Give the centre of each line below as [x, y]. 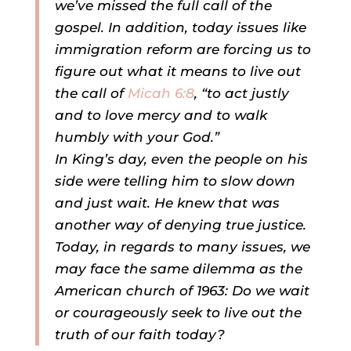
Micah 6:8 [161, 94]
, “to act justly [241, 94]
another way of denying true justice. [180, 225]
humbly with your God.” [137, 138]
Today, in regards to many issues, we [182, 247]
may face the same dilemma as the [178, 269]
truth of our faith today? [139, 335]
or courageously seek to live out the [178, 313]
